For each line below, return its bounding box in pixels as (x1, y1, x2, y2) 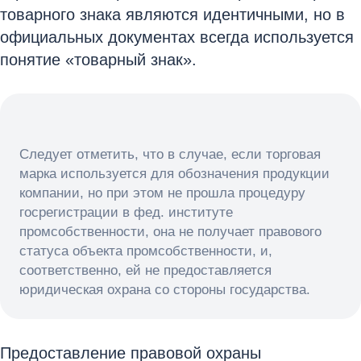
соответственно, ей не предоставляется (19, 263, 272, 278)
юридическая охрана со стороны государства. (19, 282, 310, 297)
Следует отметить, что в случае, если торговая (19, 147, 321, 162)
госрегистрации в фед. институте (19, 205, 233, 220)
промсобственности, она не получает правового (19, 224, 322, 239)
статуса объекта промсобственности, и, (19, 243, 272, 259)
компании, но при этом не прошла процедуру (19, 185, 305, 201)
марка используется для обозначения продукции (19, 166, 330, 181)
